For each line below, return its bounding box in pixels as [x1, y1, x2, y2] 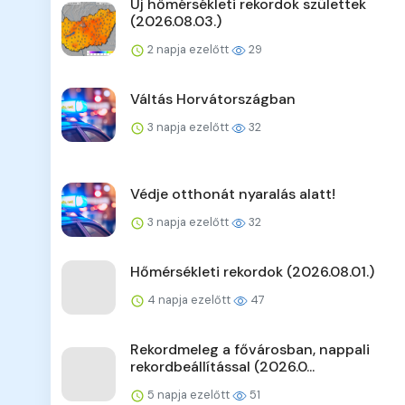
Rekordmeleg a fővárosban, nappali [130, 340, 370, 360]
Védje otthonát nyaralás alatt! [130, 184, 335, 204]
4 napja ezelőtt [145, 292, 233, 308]
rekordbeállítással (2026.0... [130, 357, 315, 377]
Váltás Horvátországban [130, 89, 296, 109]
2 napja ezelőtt [145, 42, 231, 58]
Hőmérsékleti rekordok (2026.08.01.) [130, 262, 374, 282]
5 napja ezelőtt [145, 387, 232, 403]
